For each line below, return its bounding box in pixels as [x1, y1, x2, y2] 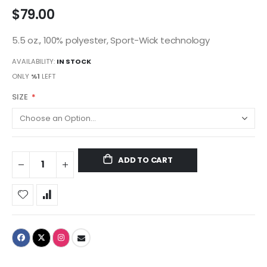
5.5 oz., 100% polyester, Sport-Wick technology [12, 33, 210, 46]
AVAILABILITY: [12, 57, 55, 67]
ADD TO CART [118, 154, 173, 166]
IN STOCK [57, 57, 91, 67]
